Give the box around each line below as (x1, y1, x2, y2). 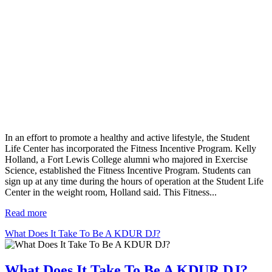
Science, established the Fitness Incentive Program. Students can (5, 165, 251, 176)
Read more (5, 208, 47, 219)
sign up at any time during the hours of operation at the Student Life (5, 176, 263, 187)
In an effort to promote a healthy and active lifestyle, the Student (5, 132, 250, 143)
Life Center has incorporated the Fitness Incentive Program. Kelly (5, 143, 256, 154)
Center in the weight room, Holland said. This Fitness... (5, 187, 217, 198)
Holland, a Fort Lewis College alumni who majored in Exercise (5, 154, 248, 165)
